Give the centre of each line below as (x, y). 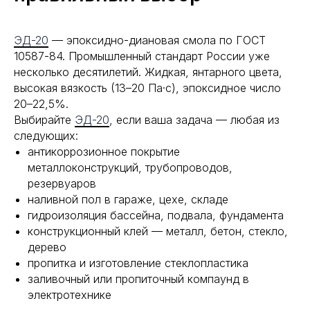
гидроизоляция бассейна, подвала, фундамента (156, 215)
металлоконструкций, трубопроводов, (130, 167)
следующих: (46, 136)
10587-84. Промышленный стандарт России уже (142, 56)
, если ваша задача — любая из (194, 120)
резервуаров (62, 183)
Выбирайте (44, 120)
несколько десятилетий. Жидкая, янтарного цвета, (148, 72)
